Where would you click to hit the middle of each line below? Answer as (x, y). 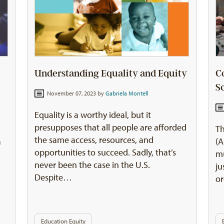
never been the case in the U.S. (92, 165)
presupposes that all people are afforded (111, 127)
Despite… (53, 177)
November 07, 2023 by (75, 94)
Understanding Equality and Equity (111, 73)
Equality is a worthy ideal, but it (93, 115)
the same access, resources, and (94, 140)
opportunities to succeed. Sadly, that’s (105, 152)
